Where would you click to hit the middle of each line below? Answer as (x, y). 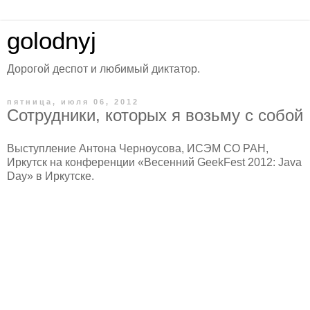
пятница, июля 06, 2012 (73, 102)
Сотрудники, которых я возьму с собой (155, 115)
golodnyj (52, 41)
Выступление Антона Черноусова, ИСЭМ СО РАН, (138, 148)
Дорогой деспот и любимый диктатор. (103, 69)
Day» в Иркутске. (51, 176)
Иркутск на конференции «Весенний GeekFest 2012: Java (154, 162)
